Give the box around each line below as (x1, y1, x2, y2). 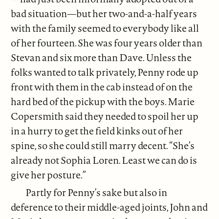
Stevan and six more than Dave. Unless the (11, 51, 192, 65)
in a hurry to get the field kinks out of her (11, 124, 183, 138)
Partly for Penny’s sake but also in (25, 186, 168, 199)
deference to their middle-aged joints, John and (11, 200, 208, 214)
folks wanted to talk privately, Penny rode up (11, 66, 199, 79)
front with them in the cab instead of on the (11, 80, 193, 94)
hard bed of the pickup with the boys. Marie (11, 95, 195, 109)
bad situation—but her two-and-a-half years (11, 7, 197, 21)
